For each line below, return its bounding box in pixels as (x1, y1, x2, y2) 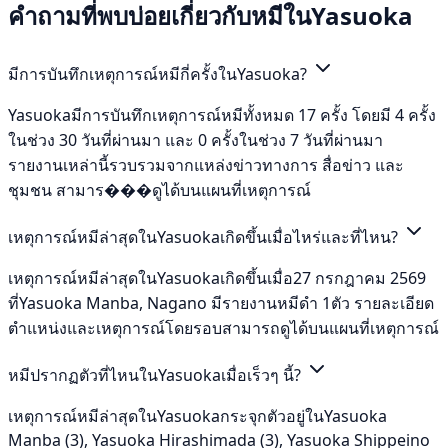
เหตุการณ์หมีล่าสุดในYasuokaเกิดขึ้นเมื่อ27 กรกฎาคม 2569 (8, 266, 426, 289)
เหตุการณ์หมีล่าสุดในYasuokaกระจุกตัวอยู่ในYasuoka (8, 404, 387, 427)
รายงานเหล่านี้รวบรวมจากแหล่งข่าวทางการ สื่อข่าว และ (8, 153, 404, 176)
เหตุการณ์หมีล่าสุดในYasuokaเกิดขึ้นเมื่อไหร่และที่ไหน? (8, 225, 402, 248)
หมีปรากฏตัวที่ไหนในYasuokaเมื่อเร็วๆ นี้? (8, 363, 305, 386)
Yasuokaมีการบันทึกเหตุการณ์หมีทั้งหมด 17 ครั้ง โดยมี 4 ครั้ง (8, 103, 436, 126)
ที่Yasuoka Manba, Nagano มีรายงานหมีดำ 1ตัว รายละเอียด (8, 291, 434, 314)
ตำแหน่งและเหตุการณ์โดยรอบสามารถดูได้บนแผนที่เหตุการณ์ (8, 316, 439, 339)
